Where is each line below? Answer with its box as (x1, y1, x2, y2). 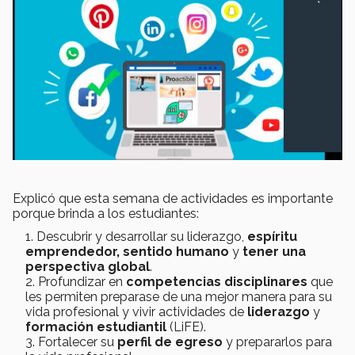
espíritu (247, 228, 297, 244)
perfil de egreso (117, 334, 223, 349)
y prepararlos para (223, 334, 332, 349)
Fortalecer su (38, 334, 117, 349)
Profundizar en (38, 273, 126, 289)
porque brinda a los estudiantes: (13, 205, 199, 221)
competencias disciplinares (126, 273, 307, 289)
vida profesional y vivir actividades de (25, 303, 244, 319)
